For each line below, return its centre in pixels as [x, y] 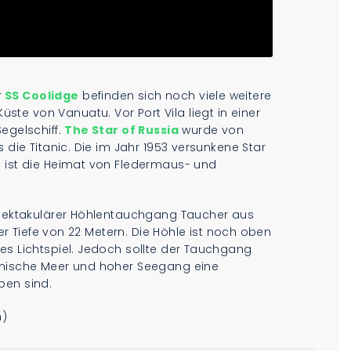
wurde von [211, 130]
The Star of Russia [121, 130]
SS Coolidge [40, 96]
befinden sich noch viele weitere [175, 96]
